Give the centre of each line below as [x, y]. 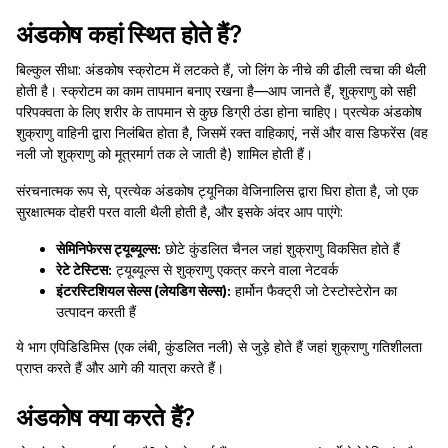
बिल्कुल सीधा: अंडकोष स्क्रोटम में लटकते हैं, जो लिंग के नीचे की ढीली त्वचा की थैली [221, 69]
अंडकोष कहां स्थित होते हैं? [129, 34]
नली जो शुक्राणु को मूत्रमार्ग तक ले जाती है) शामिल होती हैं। [164, 153]
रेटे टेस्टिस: [84, 269]
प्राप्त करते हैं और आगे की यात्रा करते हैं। [120, 367]
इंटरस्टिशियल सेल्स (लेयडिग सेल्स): [143, 290]
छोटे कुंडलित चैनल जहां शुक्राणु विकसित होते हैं [280, 248]
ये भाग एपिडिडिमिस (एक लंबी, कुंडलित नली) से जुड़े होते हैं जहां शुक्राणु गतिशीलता [219, 346]
